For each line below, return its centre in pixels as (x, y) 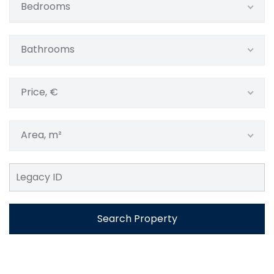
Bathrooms (48, 49)
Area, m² (41, 135)
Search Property (137, 219)
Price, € (39, 92)
